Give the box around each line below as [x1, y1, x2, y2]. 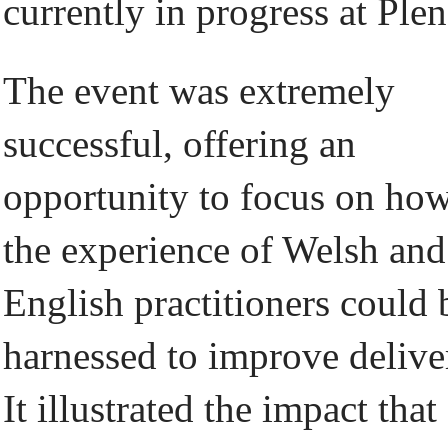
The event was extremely [3, 69, 395, 112]
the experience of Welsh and [3, 228, 446, 271]
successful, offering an [3, 122, 356, 165]
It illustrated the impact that [3, 387, 437, 430]
